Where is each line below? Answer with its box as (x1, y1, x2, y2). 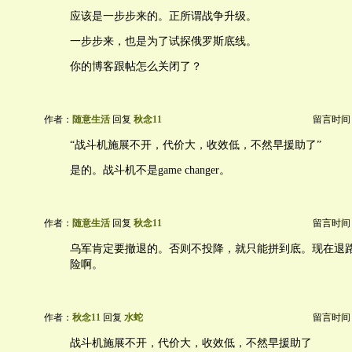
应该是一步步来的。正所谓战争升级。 (70, 10, 257, 22)
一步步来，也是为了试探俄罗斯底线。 (70, 35, 257, 47)
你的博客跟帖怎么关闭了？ (70, 60, 202, 72)
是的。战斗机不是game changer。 (70, 164, 230, 176)
